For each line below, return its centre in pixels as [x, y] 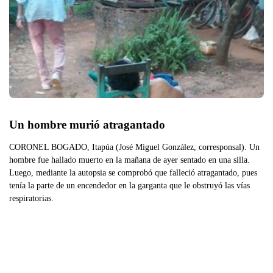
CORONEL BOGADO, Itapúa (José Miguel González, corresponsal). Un [134, 147]
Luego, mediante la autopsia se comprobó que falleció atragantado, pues [133, 172]
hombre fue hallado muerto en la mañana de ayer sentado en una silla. [129, 159]
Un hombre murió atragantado [87, 124]
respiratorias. [31, 198]
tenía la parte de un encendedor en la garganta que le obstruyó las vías [129, 185]
